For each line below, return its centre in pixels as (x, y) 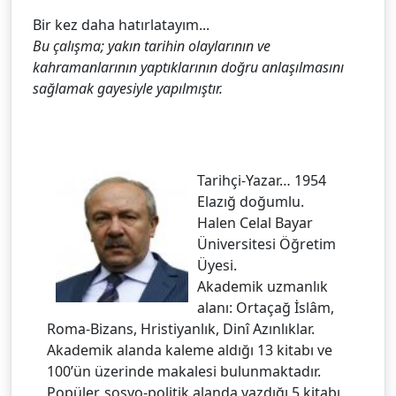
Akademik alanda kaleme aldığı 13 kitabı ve (190, 350)
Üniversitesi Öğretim (267, 244)
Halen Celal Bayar (255, 223)
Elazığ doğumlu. (251, 202)
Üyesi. (217, 266)
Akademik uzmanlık (263, 287)
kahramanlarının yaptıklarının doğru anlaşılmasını (188, 68)
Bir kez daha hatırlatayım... (121, 25)
